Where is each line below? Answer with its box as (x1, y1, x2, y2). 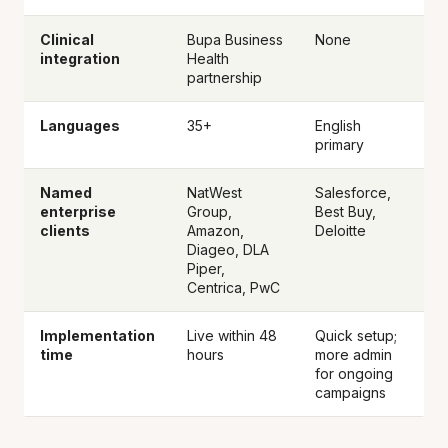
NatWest (187, 184, 242, 201)
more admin (315, 346, 392, 363)
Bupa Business (187, 31, 283, 48)
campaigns (315, 384, 386, 401)
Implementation (40, 327, 155, 344)
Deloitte (315, 222, 366, 239)
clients (40, 222, 90, 239)
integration (40, 50, 120, 67)
